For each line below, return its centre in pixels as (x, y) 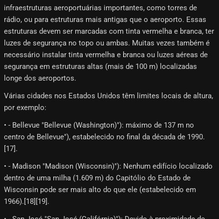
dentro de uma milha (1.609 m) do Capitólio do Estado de (97, 178)
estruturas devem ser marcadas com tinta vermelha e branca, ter (109, 31)
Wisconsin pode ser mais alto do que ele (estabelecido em (100, 189)
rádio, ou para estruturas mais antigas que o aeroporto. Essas (105, 19)
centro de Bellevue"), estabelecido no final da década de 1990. (104, 137)
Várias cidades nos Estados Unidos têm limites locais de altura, (109, 96)
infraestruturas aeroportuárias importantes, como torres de (100, 8)
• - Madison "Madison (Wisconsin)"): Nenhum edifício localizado (108, 166)
